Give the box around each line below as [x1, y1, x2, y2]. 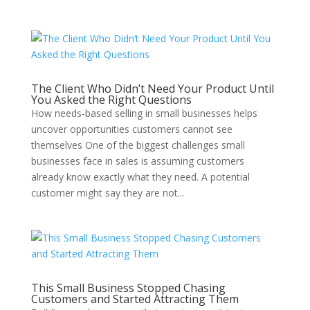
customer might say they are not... [30, 186, 184, 199]
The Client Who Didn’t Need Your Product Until [30, 81, 274, 96]
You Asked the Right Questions [30, 92, 192, 107]
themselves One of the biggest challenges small [30, 138, 245, 152]
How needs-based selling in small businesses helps [30, 107, 257, 120]
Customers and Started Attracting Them [30, 291, 239, 307]
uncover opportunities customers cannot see [30, 122, 232, 136]
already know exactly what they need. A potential [30, 170, 250, 183]
